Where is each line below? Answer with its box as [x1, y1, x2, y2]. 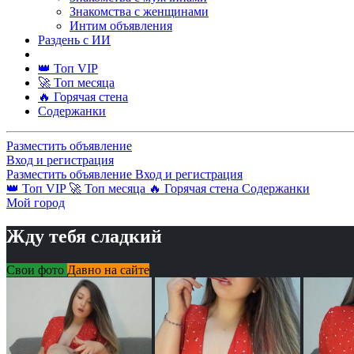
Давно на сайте [67, 262, 149, 277]
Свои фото [6, 262, 67, 277]
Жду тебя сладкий [6, 225, 162, 247]
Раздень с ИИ [38, 33, 111, 47]
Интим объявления [70, 19, 172, 32]
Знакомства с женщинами [70, 5, 209, 18]
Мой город [6, 196, 65, 209]
